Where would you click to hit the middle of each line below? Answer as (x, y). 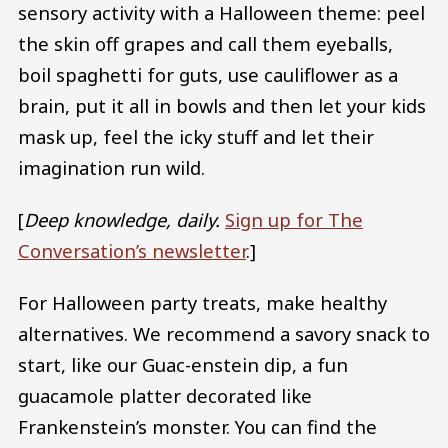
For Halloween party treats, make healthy (202, 302)
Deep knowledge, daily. (122, 220)
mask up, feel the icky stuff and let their (196, 137)
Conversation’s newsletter (132, 251)
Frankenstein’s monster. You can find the (197, 426)
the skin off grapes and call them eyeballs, (205, 44)
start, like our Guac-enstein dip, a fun (183, 364)
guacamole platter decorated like (165, 395)
